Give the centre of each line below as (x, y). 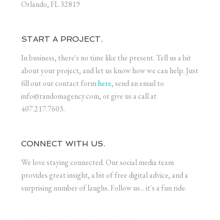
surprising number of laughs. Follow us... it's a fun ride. (104, 188)
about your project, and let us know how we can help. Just (110, 71)
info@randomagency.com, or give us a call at (89, 96)
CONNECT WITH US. (63, 144)
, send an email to (137, 83)
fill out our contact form (59, 83)
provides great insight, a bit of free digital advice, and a (104, 175)
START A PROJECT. (62, 39)
